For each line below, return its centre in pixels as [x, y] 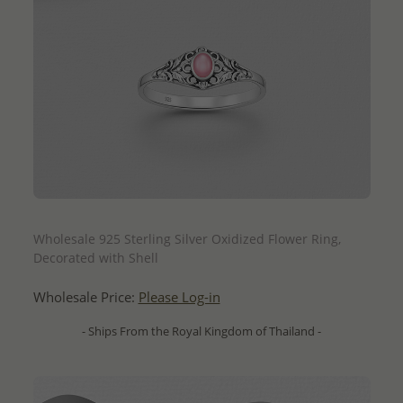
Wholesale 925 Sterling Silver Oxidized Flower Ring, [187, 238]
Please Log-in [179, 297]
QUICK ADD [201, 214]
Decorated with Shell [95, 257]
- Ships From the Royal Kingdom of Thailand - [201, 331]
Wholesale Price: [85, 297]
